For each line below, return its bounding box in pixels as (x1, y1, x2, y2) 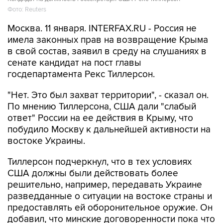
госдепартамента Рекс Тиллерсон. (7, 69, 155, 80)
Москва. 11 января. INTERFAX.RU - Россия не (7, 23, 197, 34)
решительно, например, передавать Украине (7, 179, 202, 191)
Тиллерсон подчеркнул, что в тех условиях (7, 156, 192, 168)
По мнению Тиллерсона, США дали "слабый (7, 101, 196, 112)
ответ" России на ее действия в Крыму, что (7, 112, 193, 124)
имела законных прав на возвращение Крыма (7, 34, 208, 46)
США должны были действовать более (7, 168, 178, 179)
